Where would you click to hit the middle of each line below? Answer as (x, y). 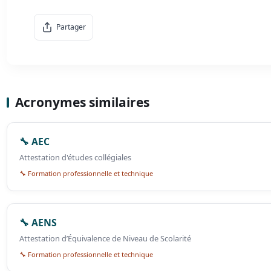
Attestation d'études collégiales (76, 158)
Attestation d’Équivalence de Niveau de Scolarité (106, 239)
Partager (71, 27)
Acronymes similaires (83, 103)
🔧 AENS (38, 223)
